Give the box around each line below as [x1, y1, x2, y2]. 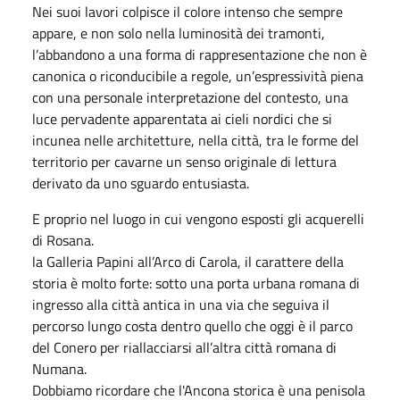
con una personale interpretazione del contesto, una [32, 86, 348, 108]
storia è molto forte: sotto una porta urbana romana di [32, 271, 360, 294]
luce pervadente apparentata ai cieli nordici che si [32, 107, 332, 129]
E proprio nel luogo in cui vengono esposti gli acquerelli [32, 207, 364, 229]
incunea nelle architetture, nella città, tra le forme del [32, 129, 359, 151]
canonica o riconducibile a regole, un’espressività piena [32, 64, 363, 87]
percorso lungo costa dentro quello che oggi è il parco [32, 314, 353, 337]
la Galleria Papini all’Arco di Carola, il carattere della [32, 250, 344, 272]
